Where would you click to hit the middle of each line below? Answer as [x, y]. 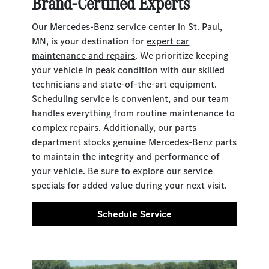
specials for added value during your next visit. [130, 185]
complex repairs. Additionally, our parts [114, 128]
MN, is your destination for [89, 41]
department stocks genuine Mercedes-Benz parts [134, 142]
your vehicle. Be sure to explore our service [122, 171]
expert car [168, 41]
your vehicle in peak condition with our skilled [128, 70]
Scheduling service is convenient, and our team [131, 99]
